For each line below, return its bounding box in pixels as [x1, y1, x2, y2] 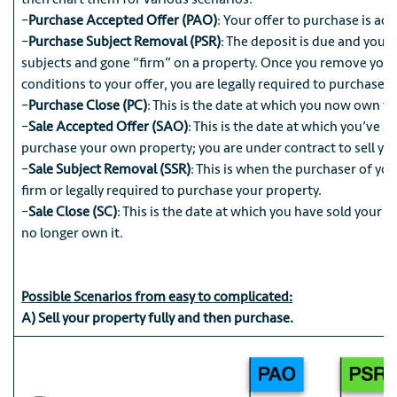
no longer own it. [21, 224, 123, 243]
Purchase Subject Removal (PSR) [28, 33, 221, 51]
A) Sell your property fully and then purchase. [21, 309, 293, 328]
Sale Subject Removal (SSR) [28, 160, 191, 179]
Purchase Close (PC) [28, 97, 147, 115]
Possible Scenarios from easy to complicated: [21, 288, 292, 307]
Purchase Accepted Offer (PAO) [28, 12, 217, 30]
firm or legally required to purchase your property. [21, 182, 322, 200]
